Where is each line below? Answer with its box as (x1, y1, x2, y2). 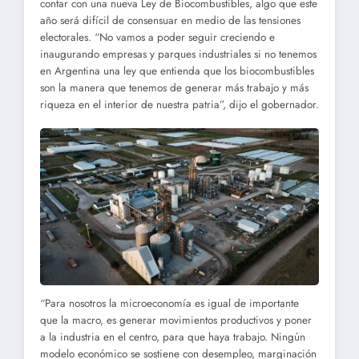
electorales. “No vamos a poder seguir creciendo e (40, 30, 275, 46)
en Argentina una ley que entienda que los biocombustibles (40, 63, 314, 79)
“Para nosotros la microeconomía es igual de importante (40, 295, 299, 311)
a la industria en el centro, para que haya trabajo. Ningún (40, 329, 305, 345)
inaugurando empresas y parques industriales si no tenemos (40, 46, 317, 63)
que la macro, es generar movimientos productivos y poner (40, 312, 312, 328)
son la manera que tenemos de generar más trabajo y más (40, 80, 309, 96)
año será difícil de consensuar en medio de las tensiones (40, 13, 301, 29)
